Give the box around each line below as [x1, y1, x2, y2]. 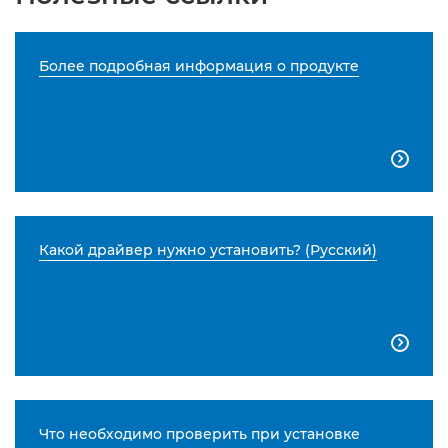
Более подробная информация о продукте [39, 57, 359, 76]
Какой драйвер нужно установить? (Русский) [39, 241, 377, 260]
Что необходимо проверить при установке [39, 425, 360, 444]
